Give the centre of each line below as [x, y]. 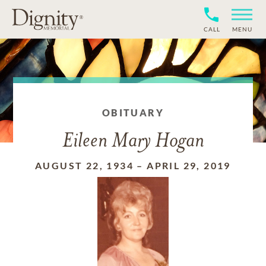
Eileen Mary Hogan [133, 142]
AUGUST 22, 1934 [85, 165]
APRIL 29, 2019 [189, 165]
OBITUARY [133, 113]
